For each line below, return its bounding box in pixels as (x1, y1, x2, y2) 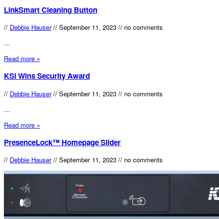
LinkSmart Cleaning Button (4, 4, 97, 16)
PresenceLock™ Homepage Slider (4, 136, 121, 148)
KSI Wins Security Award (4, 70, 90, 82)
